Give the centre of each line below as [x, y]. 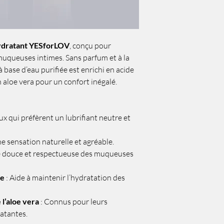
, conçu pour [90, 45]
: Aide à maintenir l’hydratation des [65, 177]
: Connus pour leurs [73, 201]
